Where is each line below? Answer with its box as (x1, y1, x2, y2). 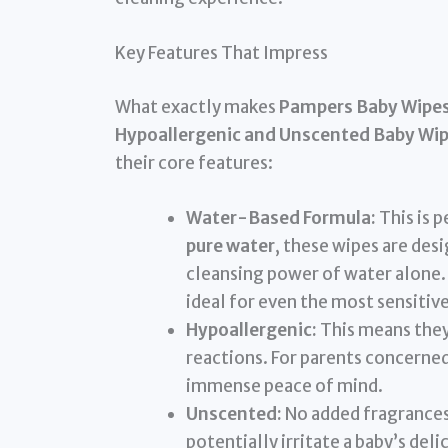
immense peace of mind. (185, 375, 383, 398)
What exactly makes (114, 95, 279, 118)
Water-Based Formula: (185, 207, 376, 230)
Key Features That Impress (114, 42, 328, 65)
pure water (185, 235, 275, 258)
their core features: (114, 151, 273, 174)
